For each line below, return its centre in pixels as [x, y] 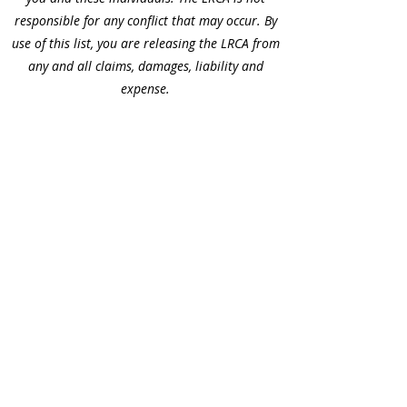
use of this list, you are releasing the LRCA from [145, 43]
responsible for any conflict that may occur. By [145, 20]
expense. [145, 89]
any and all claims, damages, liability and [145, 66]
